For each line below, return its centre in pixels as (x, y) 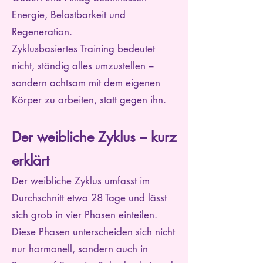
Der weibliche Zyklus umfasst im (81, 181)
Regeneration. (42, 32)
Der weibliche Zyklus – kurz (94, 137)
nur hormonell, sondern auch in (80, 249)
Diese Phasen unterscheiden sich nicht (93, 232)
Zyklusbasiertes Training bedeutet (83, 49)
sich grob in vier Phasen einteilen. (85, 215)
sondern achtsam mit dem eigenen (86, 83)
